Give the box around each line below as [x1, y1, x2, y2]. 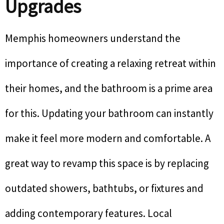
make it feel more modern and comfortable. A [5, 131, 210, 145]
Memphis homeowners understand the [5, 31, 180, 45]
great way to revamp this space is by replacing [5, 156, 209, 170]
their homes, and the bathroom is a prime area [5, 81, 212, 95]
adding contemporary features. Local [5, 206, 172, 220]
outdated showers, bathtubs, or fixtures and [5, 181, 203, 195]
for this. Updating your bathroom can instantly [5, 106, 213, 120]
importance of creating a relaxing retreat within [5, 56, 216, 70]
